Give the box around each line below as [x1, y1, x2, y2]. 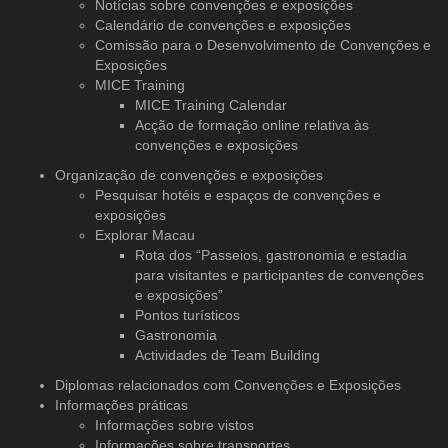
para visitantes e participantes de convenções [135, 266, 424, 283]
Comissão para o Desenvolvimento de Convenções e [95, 36, 431, 53]
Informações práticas [55, 396, 188, 413]
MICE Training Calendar [135, 96, 287, 113]
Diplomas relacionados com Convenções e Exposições [55, 376, 401, 393]
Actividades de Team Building [135, 346, 320, 363]
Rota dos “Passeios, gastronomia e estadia [135, 246, 407, 263]
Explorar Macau [95, 226, 195, 243]
